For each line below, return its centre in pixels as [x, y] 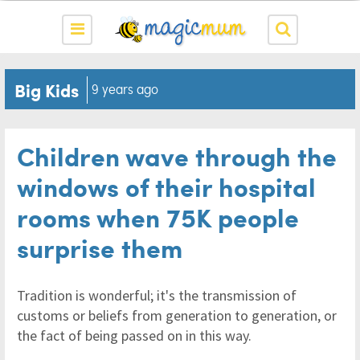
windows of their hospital [166, 186]
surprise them [100, 247]
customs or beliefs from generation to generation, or [177, 315]
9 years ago [125, 89]
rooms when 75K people [158, 217]
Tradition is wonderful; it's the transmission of [157, 295]
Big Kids [47, 90]
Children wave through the [177, 155]
